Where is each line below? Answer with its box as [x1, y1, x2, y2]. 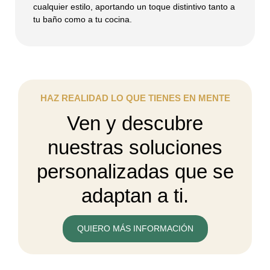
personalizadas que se [36, 160, 234, 183]
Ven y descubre [67, 112, 203, 135]
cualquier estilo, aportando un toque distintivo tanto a [33, 1, 235, 11]
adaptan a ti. [81, 184, 189, 207]
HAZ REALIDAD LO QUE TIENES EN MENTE [40, 93, 230, 104]
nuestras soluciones [48, 136, 222, 159]
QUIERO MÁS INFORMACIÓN [77, 224, 193, 234]
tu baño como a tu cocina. [33, 14, 132, 24]
